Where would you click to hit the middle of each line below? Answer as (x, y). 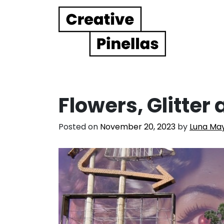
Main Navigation (76, 40)
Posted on (79, 126)
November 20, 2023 (138, 126)
